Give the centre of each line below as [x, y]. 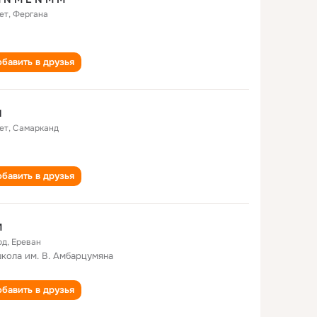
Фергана [30, 14]
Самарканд [36, 128]
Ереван [26, 242]
